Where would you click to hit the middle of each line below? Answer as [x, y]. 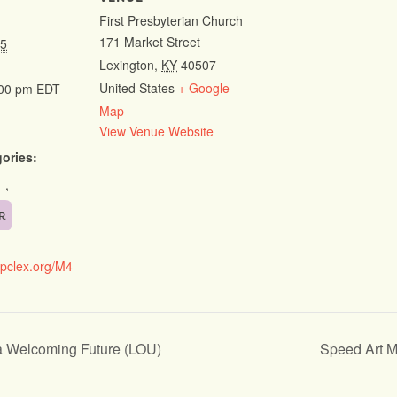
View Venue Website [156, 131]
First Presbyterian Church [171, 20]
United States [137, 88]
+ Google [204, 88]
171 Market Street [150, 42]
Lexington [127, 65]
